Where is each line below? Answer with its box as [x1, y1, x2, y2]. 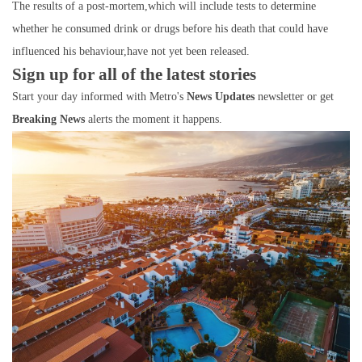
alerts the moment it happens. [88, 113, 222, 126]
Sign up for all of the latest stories [12, 65, 256, 85]
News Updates [187, 90, 255, 103]
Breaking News [12, 113, 88, 126]
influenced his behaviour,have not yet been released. [12, 45, 250, 58]
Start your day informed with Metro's [12, 90, 187, 103]
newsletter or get [255, 90, 334, 103]
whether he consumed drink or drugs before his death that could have [12, 23, 328, 36]
